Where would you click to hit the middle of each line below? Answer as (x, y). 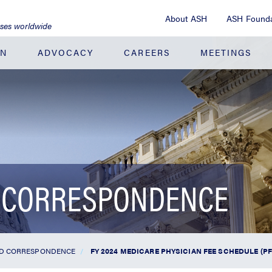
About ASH (186, 18)
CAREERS (147, 52)
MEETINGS (226, 52)
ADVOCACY (66, 52)
